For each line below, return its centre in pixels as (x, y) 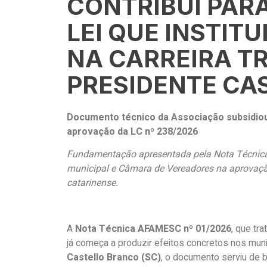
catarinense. (92, 183)
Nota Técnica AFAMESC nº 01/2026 (153, 229)
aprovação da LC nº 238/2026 (132, 132)
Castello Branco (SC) (114, 258)
